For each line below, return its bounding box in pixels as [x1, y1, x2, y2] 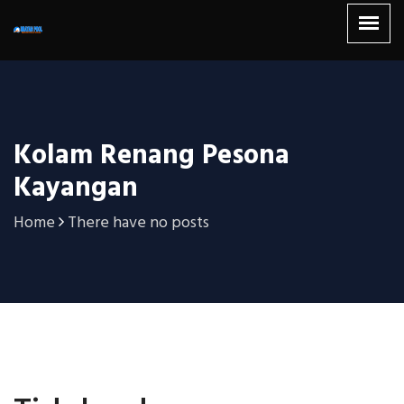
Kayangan [14, 167, 138, 210]
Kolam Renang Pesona [14, 134, 289, 178]
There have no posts [68, 210, 209, 236]
